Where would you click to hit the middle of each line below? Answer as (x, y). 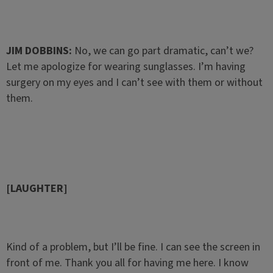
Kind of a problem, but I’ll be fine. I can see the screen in (133, 247)
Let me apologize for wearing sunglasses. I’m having (126, 67)
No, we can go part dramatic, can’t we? (164, 51)
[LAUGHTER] (37, 189)
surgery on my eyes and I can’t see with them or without (134, 83)
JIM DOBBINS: (40, 51)
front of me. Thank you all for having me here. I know (127, 263)
